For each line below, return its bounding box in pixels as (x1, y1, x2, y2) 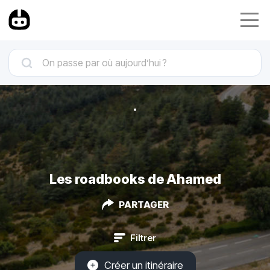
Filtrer (130, 231, 156, 243)
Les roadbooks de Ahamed (49, 171, 221, 187)
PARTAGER (118, 198, 169, 210)
